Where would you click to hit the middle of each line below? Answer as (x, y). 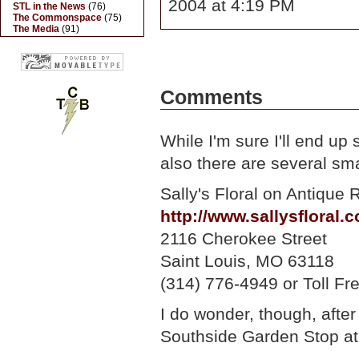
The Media (36, 29)
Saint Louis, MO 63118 (247, 261)
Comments (212, 97)
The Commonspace (57, 18)
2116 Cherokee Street (244, 238)
